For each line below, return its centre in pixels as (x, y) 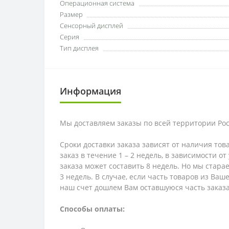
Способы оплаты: (92, 209)
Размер (71, 14)
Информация (90, 91)
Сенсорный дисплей (91, 26)
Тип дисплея (79, 48)
